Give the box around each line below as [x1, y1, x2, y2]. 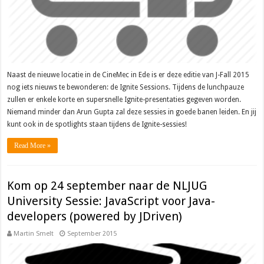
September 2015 [67, 229, 117, 237]
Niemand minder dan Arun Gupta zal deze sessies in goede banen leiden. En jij [7, 108, 257, 117]
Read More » [14, 141, 51, 150]
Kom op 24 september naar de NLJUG [7, 178, 207, 193]
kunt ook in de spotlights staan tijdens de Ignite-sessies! [7, 120, 187, 129]
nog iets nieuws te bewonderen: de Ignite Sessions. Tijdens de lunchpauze [7, 83, 245, 92]
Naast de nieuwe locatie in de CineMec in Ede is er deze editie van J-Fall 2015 [7, 71, 250, 80]
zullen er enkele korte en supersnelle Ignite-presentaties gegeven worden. [7, 95, 242, 104]
